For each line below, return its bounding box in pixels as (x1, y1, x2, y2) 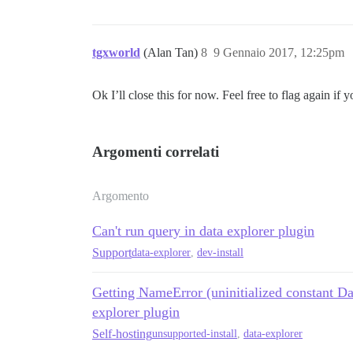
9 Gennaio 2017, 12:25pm (214, 45, 344, 59)
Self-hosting (92, 326, 152, 340)
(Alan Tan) (143, 45, 201, 59)
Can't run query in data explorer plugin (92, 222, 314, 239)
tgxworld (92, 45, 140, 59)
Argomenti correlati (92, 143, 219, 160)
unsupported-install (152, 328, 237, 340)
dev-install (197, 247, 243, 259)
